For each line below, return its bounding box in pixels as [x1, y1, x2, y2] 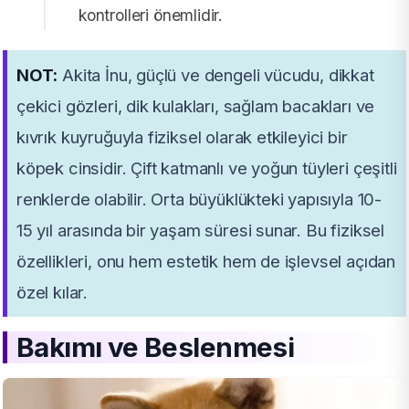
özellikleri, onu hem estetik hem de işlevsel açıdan [16, 251, 396, 272]
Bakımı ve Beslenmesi [16, 330, 295, 364]
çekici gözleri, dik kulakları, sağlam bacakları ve [16, 96, 375, 117]
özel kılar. [16, 282, 89, 303]
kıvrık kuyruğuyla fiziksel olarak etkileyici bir [16, 127, 348, 148]
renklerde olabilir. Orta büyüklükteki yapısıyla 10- [16, 189, 383, 210]
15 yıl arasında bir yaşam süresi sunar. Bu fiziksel [16, 220, 385, 241]
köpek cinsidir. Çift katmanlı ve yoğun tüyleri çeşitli [16, 158, 397, 179]
